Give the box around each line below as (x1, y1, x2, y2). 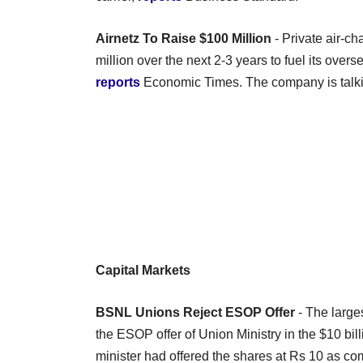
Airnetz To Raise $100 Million (96, 31, 271, 45)
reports (96, 75, 140, 89)
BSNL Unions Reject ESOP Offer (96, 305, 295, 319)
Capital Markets (96, 263, 190, 277)
